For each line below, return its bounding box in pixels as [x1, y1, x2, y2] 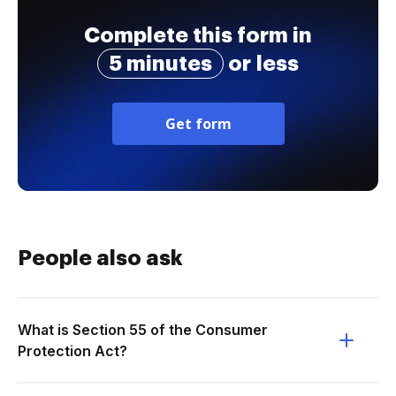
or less [224, 53, 299, 74]
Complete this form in [84, 25, 312, 46]
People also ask [18, 247, 183, 269]
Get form [164, 114, 232, 133]
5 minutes [109, 53, 212, 74]
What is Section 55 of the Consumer [18, 321, 268, 339]
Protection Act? [18, 342, 127, 360]
